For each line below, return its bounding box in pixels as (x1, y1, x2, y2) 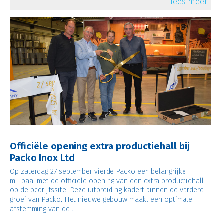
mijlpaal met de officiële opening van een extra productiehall (9, 176, 204, 185)
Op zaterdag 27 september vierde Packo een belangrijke (9, 166, 186, 176)
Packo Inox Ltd (9, 151, 74, 164)
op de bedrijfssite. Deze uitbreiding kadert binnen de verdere (9, 185, 204, 194)
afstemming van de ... (9, 204, 76, 213)
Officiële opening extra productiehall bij (9, 140, 190, 152)
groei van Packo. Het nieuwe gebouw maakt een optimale (9, 194, 192, 204)
